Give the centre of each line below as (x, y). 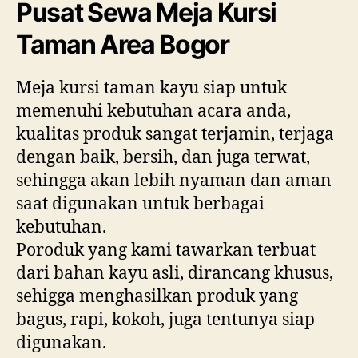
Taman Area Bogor (123, 44)
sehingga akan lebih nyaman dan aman (174, 181)
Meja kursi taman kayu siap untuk (151, 88)
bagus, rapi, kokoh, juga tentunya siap (165, 320)
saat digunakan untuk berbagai (140, 204)
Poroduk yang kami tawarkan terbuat (166, 250)
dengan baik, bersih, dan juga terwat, (163, 157)
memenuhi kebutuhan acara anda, (153, 111)
